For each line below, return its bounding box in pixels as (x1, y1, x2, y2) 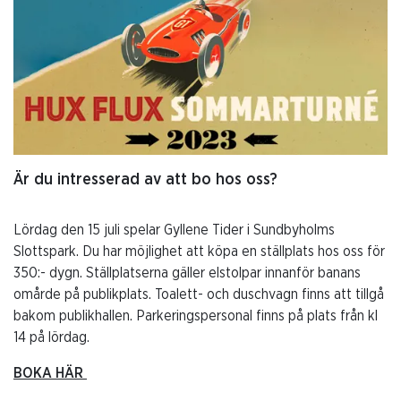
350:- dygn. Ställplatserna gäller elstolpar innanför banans (13, 266, 361, 281)
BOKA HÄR (13, 366, 87, 381)
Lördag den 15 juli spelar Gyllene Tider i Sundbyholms (13, 223, 335, 238)
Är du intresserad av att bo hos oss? (13, 172, 277, 189)
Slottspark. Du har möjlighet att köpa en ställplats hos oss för (13, 244, 385, 260)
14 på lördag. (13, 330, 93, 346)
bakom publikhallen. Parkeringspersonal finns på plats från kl (13, 309, 378, 324)
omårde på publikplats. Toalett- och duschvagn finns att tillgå (13, 287, 384, 303)
